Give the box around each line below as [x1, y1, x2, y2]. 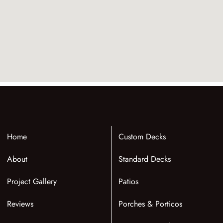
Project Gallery [6, 176, 57, 188]
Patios [118, 176, 138, 188]
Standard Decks [118, 153, 171, 165]
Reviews [6, 198, 33, 210]
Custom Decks [118, 131, 166, 143]
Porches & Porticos [118, 198, 182, 210]
